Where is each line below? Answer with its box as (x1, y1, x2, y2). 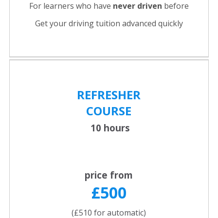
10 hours (88, 122, 130, 134)
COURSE (86, 103, 131, 119)
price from (85, 169, 133, 182)
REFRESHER (77, 87, 141, 103)
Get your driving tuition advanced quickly (35, 18, 183, 29)
